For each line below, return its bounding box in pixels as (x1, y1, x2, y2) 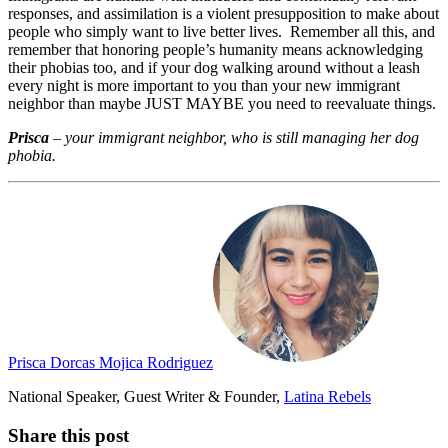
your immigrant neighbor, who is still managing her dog (65, 128, 419, 146)
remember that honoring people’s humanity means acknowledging (8, 40, 423, 58)
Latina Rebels (284, 387, 371, 405)
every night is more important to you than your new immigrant (8, 76, 400, 94)
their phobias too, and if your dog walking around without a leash (8, 58, 420, 76)
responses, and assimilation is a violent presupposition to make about (8, 4, 439, 22)
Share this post (8, 424, 129, 446)
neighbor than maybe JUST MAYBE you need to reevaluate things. (8, 94, 436, 112)
